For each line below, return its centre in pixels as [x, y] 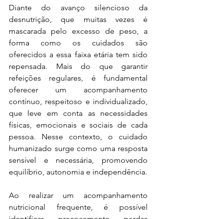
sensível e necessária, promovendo [78, 160]
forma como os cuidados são [78, 43]
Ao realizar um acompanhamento [78, 195]
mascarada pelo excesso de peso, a [78, 31]
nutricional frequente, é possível [78, 207]
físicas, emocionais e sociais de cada [78, 125]
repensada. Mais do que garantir [78, 66]
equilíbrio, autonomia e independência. [78, 172]
